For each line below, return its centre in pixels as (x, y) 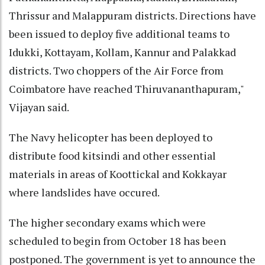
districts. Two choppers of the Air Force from (116, 71)
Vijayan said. (39, 107)
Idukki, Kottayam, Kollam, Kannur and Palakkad (122, 52)
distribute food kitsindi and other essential (112, 156)
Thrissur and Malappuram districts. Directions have (132, 16)
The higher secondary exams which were (107, 223)
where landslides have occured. (84, 193)
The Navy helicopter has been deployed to (111, 138)
